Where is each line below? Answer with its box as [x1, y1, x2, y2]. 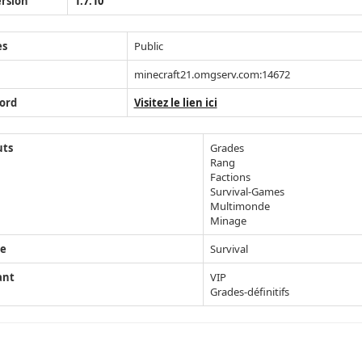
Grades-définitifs [209, 284, 289, 300]
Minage [209, 213, 246, 229]
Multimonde [209, 199, 270, 214]
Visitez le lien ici [133, 95, 217, 111]
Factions [209, 170, 250, 185]
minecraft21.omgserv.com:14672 [133, 67, 290, 82]
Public [133, 39, 163, 54]
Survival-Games [209, 184, 284, 200]
